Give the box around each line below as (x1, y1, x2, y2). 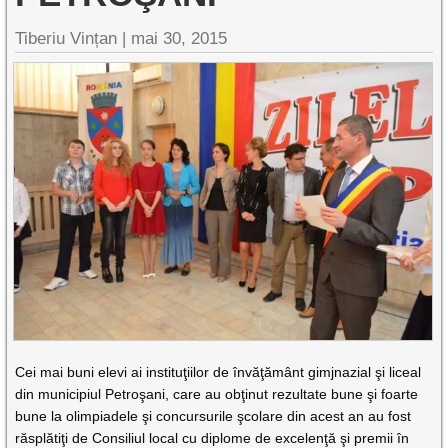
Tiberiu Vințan (15, 29, 118, 48)
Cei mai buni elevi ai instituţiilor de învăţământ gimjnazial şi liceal (15, 363, 422, 380)
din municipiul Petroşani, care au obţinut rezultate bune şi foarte (15, 385, 419, 402)
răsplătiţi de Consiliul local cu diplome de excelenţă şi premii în (15, 429, 410, 446)
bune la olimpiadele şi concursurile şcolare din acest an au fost (15, 407, 412, 424)
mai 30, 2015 (131, 29, 228, 48)
